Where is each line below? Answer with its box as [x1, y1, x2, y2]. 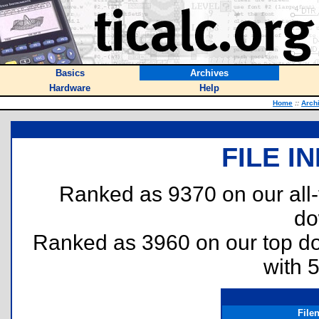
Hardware [49, 83, 90, 93]
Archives [190, 68, 229, 78]
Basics [55, 68, 85, 78]
